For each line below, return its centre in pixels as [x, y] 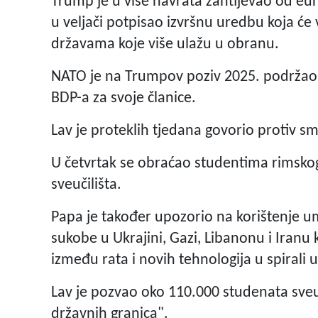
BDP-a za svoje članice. [124, 99]
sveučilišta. [88, 185]
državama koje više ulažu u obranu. [165, 45]
